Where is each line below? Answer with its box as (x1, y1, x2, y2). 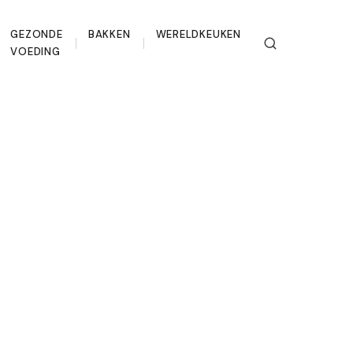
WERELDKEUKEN (155, 28, 241, 41)
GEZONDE (10, 28, 63, 41)
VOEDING (10, 45, 61, 58)
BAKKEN (87, 28, 131, 41)
